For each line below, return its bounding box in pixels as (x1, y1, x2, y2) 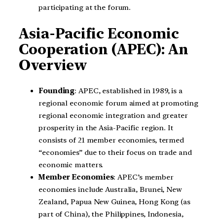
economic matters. (38, 160, 104, 169)
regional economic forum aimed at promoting (38, 98, 198, 108)
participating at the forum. (38, 3, 131, 12)
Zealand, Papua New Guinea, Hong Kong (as (38, 197, 190, 206)
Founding (38, 86, 75, 95)
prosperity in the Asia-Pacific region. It (38, 123, 173, 132)
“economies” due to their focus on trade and (38, 147, 192, 157)
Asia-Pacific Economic (19, 25, 179, 42)
